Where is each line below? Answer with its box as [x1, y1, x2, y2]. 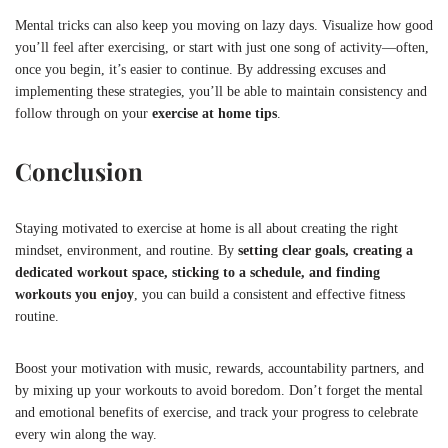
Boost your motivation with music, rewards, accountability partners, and [15, 360, 424, 376]
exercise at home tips [152, 105, 277, 121]
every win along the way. [15, 426, 157, 442]
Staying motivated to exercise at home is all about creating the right [15, 220, 398, 236]
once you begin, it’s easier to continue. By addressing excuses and [15, 61, 386, 77]
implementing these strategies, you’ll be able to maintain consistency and [15, 83, 427, 99]
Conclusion [15, 154, 143, 187]
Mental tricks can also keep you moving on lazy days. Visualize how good [15, 17, 433, 33]
